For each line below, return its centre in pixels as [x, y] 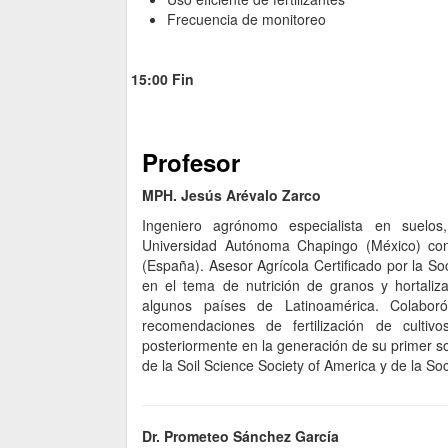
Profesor [191, 162]
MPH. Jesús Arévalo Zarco [231, 195]
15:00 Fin [162, 79]
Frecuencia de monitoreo [246, 19]
